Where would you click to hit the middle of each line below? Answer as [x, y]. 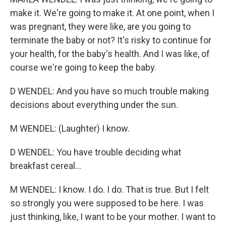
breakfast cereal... [46, 166]
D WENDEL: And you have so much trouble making [109, 91]
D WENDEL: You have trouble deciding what [96, 152]
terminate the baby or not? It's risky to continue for [111, 40]
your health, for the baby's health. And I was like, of [110, 54]
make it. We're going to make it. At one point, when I [112, 13]
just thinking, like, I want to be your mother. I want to [113, 217]
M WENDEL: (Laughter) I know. [70, 128]
